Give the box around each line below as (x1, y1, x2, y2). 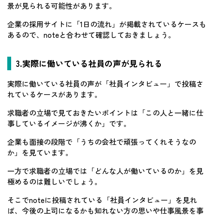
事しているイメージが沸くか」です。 (7, 118, 131, 128)
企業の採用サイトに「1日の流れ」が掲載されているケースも (7, 18, 206, 29)
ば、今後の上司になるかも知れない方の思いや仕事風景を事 (7, 205, 203, 216)
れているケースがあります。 (7, 89, 102, 99)
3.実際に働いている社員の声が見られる (16, 57, 162, 69)
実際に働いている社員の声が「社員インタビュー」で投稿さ (7, 78, 203, 89)
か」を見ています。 (7, 147, 73, 157)
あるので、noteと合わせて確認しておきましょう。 (7, 29, 175, 40)
